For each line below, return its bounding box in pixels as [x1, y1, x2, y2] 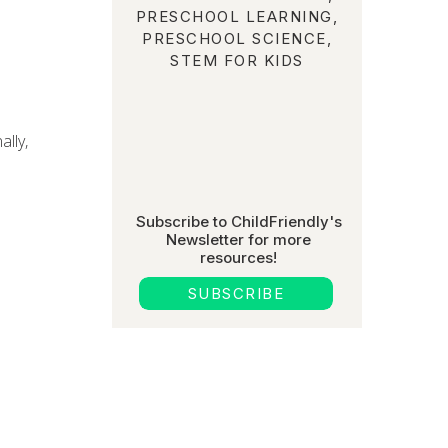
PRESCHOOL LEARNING [135, 7, 333, 26]
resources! [200, 248, 277, 267]
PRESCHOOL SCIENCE [142, 29, 327, 48]
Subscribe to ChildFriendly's [135, 212, 342, 231]
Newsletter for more [166, 230, 311, 249]
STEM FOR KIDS [170, 51, 304, 70]
